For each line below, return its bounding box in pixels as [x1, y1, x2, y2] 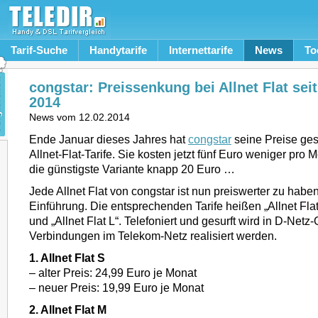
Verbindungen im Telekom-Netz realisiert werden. [29, 229, 277, 242]
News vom [29, 112, 79, 123]
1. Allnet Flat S [29, 251, 105, 264]
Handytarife [89, 44, 147, 56]
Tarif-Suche [11, 44, 67, 56]
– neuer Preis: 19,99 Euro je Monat [29, 281, 204, 294]
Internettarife [169, 44, 233, 56]
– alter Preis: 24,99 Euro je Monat [29, 266, 197, 279]
